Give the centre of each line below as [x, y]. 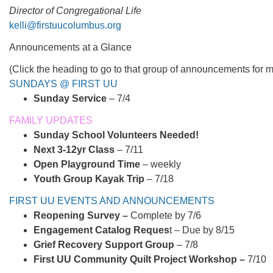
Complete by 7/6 [166, 215]
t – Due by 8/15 [202, 230]
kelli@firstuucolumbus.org [65, 25]
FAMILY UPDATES [51, 120]
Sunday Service [70, 98]
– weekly [162, 164]
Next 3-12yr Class [75, 150]
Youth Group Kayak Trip [90, 179]
